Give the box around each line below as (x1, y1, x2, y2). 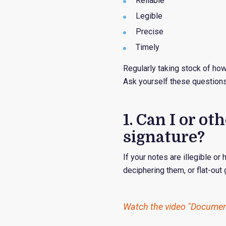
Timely (136, 42, 160, 52)
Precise (136, 27, 164, 36)
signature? (123, 129, 205, 146)
